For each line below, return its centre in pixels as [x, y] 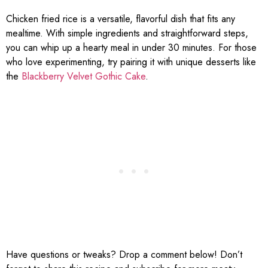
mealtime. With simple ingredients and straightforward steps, [127, 33]
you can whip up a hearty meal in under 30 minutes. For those [131, 48]
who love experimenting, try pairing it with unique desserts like [131, 62]
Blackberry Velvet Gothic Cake [83, 77]
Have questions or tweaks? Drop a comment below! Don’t [124, 255]
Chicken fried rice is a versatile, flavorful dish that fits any [121, 19]
